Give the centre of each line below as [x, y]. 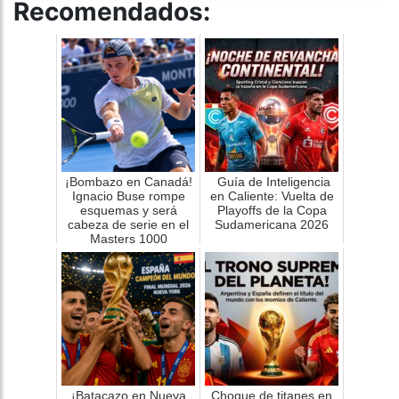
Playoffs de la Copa [272, 210]
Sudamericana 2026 [272, 224]
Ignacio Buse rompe [128, 195]
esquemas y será [128, 210]
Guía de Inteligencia [272, 181]
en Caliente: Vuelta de [272, 195]
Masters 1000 [128, 238]
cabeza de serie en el [128, 224]
